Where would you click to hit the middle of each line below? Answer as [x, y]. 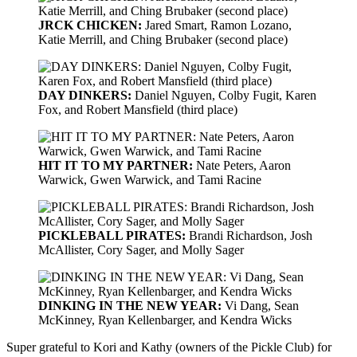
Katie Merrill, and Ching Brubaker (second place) [163, 39]
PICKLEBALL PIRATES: [112, 235]
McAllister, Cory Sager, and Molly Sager [141, 249]
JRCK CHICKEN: [90, 25]
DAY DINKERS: [85, 95]
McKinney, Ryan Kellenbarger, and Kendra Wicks [165, 320]
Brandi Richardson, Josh [249, 235]
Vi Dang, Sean [262, 305]
